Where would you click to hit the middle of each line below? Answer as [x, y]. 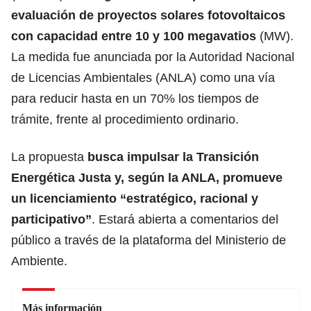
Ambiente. [39, 261]
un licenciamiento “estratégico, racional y [135, 198]
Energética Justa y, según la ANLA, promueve [147, 177]
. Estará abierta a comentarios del [185, 219]
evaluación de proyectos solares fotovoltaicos [148, 15]
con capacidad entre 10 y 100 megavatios [134, 36]
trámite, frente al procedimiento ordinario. [125, 119]
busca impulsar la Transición [173, 157]
